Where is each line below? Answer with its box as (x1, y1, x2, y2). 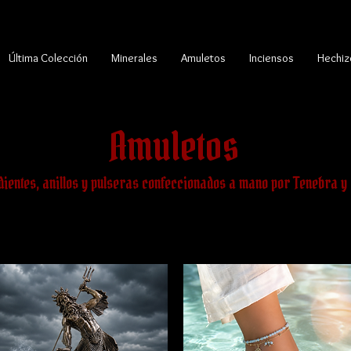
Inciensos (249, 51, 294, 65)
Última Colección (9, 51, 88, 65)
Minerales (111, 51, 157, 65)
